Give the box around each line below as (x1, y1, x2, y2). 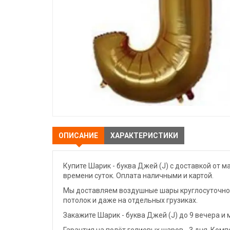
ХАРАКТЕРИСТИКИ (110, 131, 178, 140)
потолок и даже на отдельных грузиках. (63, 196, 198, 205)
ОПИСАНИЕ (59, 131, 98, 140)
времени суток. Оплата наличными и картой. (63, 171, 214, 180)
